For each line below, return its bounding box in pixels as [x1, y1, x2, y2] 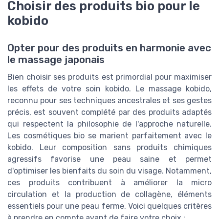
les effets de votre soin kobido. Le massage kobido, [7, 84, 212, 93]
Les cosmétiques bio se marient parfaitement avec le [7, 131, 212, 140]
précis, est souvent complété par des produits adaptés [7, 107, 212, 117]
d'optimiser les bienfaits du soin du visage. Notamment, [7, 166, 212, 175]
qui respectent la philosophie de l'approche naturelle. [7, 119, 212, 129]
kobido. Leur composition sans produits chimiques [7, 142, 212, 152]
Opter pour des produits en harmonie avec [7, 42, 211, 54]
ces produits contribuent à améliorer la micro [7, 177, 212, 187]
